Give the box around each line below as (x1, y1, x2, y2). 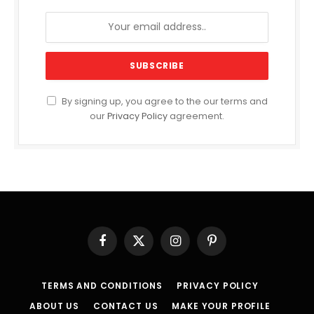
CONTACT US (93, 299, 158, 312)
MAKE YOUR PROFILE (172, 299, 271, 312)
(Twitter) (137, 253, 177, 267)
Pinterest (210, 240, 251, 254)
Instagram (174, 240, 221, 254)
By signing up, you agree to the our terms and (59, 95, 268, 107)
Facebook (101, 240, 148, 254)
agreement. (168, 109, 224, 122)
